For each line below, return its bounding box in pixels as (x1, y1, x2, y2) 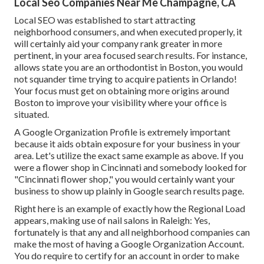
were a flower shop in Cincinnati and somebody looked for (14, 161, 247, 173)
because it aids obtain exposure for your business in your (14, 138, 240, 150)
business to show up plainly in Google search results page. (14, 185, 244, 197)
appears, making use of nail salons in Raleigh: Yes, (14, 214, 210, 226)
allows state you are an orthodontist (14, 61, 160, 73)
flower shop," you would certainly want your (59, 173, 235, 185)
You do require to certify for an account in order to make (14, 250, 239, 262)
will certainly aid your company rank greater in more (14, 38, 222, 49)
